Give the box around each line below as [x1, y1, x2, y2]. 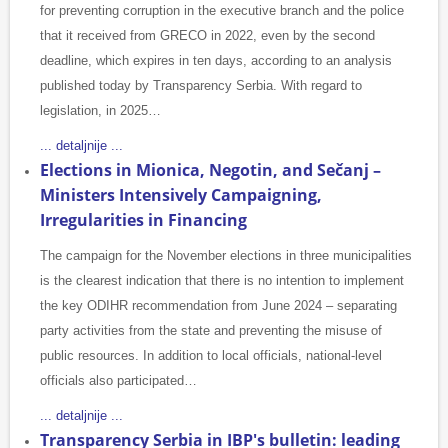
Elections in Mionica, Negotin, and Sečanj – [40, 159, 381, 182]
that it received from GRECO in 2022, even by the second [40, 28, 375, 44]
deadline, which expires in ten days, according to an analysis [40, 53, 392, 69]
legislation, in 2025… [40, 103, 161, 119]
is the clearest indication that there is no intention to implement [40, 273, 404, 289]
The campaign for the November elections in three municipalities [40, 248, 412, 264]
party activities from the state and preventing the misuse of [40, 323, 382, 339]
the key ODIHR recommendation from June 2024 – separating [40, 298, 397, 314]
